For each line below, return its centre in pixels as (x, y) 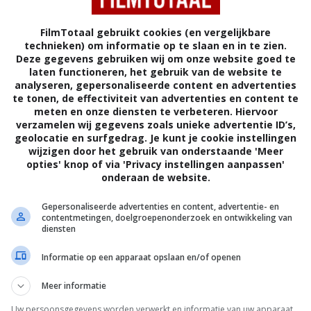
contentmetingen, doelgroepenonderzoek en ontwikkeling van (167, 218)
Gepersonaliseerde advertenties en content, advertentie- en (160, 207)
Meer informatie (74, 286)
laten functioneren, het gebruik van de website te (155, 72)
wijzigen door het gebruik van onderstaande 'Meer (155, 151)
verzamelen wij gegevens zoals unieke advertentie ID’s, (155, 125)
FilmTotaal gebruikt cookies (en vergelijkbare (155, 32)
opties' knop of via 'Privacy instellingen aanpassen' (155, 164)
